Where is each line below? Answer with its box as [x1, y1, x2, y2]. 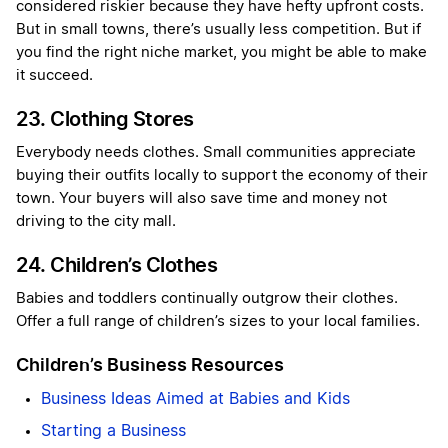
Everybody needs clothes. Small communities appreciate [16, 145, 416, 161]
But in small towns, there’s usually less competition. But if [16, 22, 421, 38]
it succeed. [16, 68, 93, 84]
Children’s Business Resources [16, 354, 284, 376]
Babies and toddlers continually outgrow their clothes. [16, 291, 398, 307]
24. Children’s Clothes [16, 253, 217, 278]
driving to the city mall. [16, 214, 176, 230]
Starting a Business [41, 423, 186, 440]
